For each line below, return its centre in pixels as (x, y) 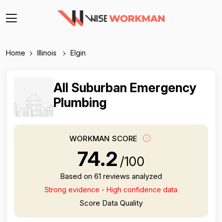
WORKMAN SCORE (105, 139)
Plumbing (80, 103)
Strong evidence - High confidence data (111, 190)
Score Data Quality (111, 203)
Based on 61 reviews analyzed (111, 176)
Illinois (48, 53)
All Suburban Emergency (125, 88)
